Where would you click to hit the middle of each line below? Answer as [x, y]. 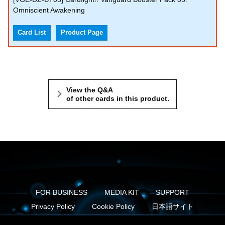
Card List [32, 33]
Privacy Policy [53, 206]
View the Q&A [90, 90]
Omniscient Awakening [49, 10]
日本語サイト [173, 206]
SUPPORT [173, 192]
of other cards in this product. [118, 98]
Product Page [82, 33]
